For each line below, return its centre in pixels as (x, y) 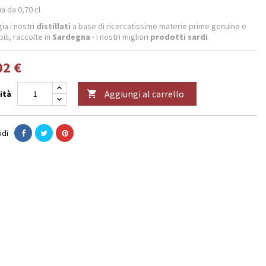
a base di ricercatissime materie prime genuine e (159, 26)
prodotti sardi (179, 37)
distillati (53, 26)
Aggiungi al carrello (144, 94)
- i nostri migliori (120, 37)
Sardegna (71, 37)
